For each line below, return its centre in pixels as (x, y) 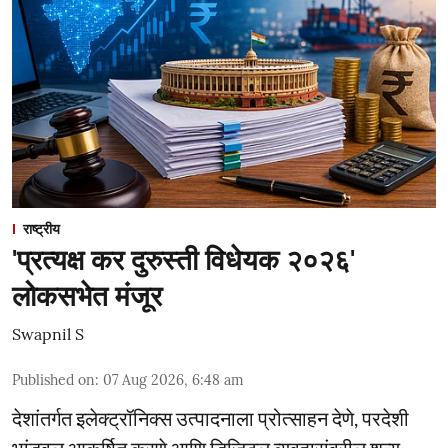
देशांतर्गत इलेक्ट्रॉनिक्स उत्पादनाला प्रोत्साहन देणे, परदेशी (210, 418)
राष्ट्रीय (41, 229)
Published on (53, 380)
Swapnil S (48, 334)
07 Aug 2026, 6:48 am (173, 380)
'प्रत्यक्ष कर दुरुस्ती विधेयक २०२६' (183, 260)
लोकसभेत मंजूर (87, 296)
